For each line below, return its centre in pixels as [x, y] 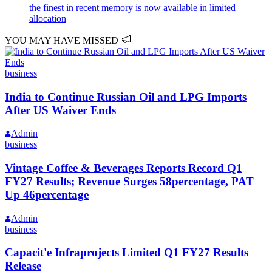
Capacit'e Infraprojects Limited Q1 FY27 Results [127, 253]
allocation [48, 18]
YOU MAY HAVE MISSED [63, 40]
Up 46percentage [47, 195]
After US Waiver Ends [60, 110]
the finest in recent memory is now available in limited [132, 7]
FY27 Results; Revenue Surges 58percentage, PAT [129, 182]
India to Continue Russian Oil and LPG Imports [126, 97]
